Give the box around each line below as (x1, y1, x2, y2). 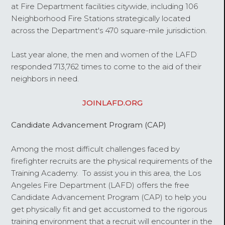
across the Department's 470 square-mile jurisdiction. (11, 26, 207, 36)
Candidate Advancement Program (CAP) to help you (11, 192, 207, 202)
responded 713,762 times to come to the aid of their (11, 62, 202, 72)
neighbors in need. (11, 74, 83, 84)
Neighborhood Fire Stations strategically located (11, 14, 191, 24)
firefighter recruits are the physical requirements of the (11, 156, 213, 166)
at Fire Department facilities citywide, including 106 (11, 2, 198, 12)
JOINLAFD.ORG (82, 98, 143, 108)
